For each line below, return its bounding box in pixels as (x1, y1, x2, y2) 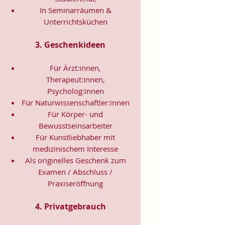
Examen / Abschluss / (38, 166, 113, 177)
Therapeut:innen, (46, 74, 105, 84)
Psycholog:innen (47, 85, 104, 96)
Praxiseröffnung (48, 178, 103, 188)
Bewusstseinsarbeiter (38, 120, 113, 131)
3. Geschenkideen (35, 39, 105, 50)
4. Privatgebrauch (35, 200, 106, 212)
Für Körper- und (48, 108, 103, 119)
